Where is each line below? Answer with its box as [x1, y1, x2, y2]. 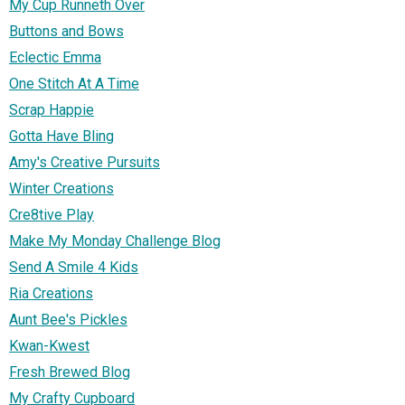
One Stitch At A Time [9, 74, 139, 92]
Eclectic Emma [9, 48, 101, 66]
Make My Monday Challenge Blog [9, 231, 221, 250]
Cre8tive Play [9, 205, 94, 223]
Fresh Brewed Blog [9, 363, 130, 381]
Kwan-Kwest [9, 336, 89, 354]
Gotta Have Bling [9, 127, 114, 145]
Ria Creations [9, 284, 93, 302]
